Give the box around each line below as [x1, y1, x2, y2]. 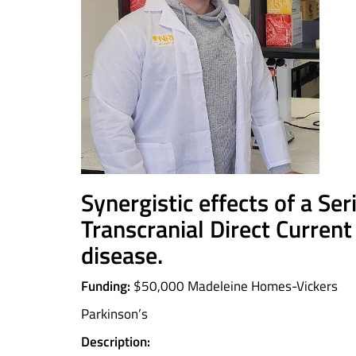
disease [81, 237, 157, 273]
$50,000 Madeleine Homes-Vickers [130, 276, 338, 296]
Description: [81, 331, 150, 352]
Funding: [81, 276, 130, 296]
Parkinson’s [81, 304, 148, 324]
